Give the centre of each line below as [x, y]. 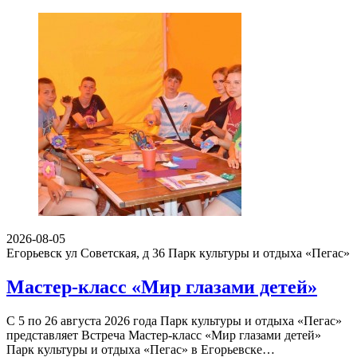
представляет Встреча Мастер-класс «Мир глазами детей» [164, 335]
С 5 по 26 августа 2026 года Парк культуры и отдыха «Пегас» [174, 320]
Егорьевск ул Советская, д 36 [86, 253]
